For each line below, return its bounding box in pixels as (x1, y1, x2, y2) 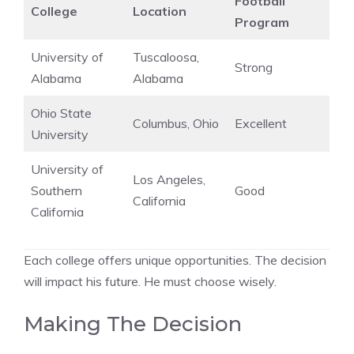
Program (235, 13, 289, 30)
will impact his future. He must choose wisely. (24, 273, 277, 289)
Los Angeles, (133, 171, 205, 187)
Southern (31, 182, 82, 198)
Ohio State (31, 104, 92, 121)
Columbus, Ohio (133, 115, 219, 131)
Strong (235, 58, 273, 75)
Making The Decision (24, 311, 242, 337)
